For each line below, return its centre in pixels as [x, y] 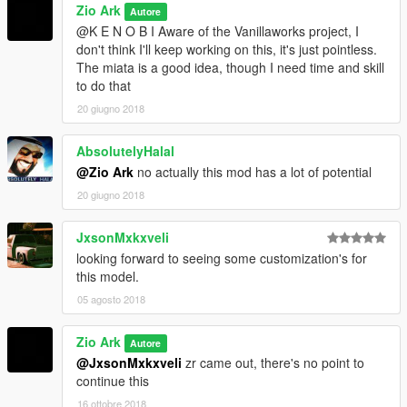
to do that [104, 86]
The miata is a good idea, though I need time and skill [230, 68]
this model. [108, 277]
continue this [113, 381]
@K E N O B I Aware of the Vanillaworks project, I [218, 31]
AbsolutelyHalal [125, 151]
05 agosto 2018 [111, 299]
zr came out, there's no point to [273, 363]
